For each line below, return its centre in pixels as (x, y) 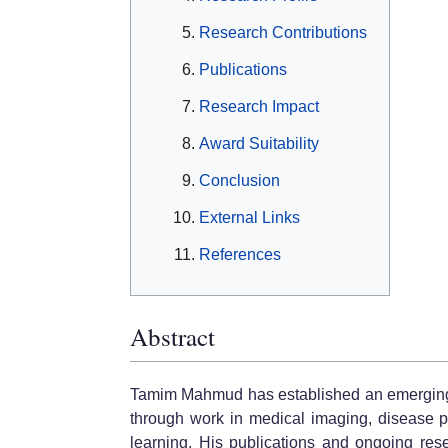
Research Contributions (283, 33)
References (240, 255)
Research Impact (259, 107)
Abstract (172, 337)
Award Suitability (259, 144)
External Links (249, 218)
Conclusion (239, 181)
